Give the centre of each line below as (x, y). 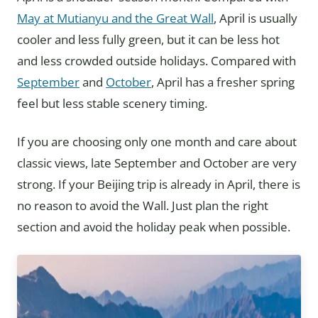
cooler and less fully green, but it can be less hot (148, 39)
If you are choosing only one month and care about (157, 142)
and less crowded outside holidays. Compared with (157, 61)
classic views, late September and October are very (157, 163)
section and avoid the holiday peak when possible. (154, 227)
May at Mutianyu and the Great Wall (115, 18)
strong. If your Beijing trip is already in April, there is (159, 184)
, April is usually (256, 18)
